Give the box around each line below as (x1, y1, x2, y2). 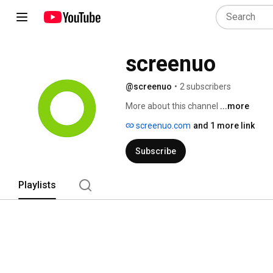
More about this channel (126, 101, 218, 111)
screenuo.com (134, 121, 191, 130)
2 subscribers (180, 82, 231, 91)
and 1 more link (193, 121, 255, 130)
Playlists (18, 179, 56, 191)
